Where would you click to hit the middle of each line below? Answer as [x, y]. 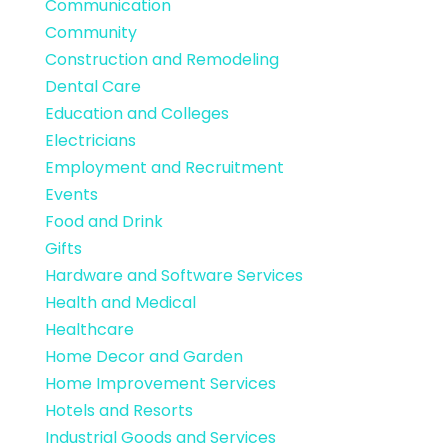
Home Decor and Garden [143, 357]
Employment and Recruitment [164, 168]
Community [90, 33]
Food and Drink [103, 222]
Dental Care [92, 87]
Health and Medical [120, 303]
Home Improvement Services [160, 384]
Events [71, 195]
